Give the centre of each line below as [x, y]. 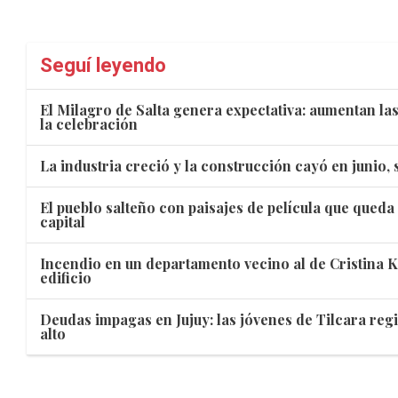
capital [63, 221]
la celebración [89, 123]
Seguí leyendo [103, 65]
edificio [66, 277]
